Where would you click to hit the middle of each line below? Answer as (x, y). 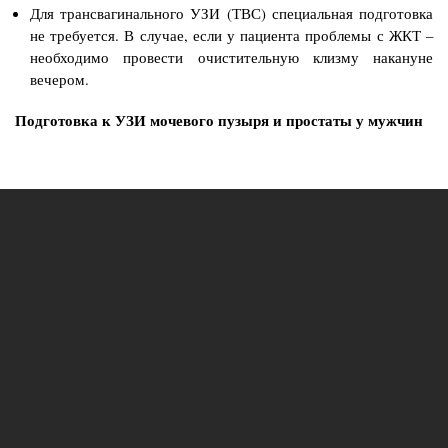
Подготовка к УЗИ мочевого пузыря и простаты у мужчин (219, 119)
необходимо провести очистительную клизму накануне (231, 57)
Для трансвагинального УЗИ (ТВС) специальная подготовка (231, 13)
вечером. (59, 79)
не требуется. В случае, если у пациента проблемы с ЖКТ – (231, 35)
